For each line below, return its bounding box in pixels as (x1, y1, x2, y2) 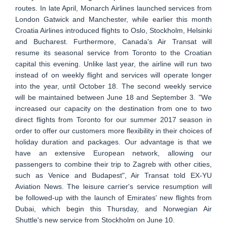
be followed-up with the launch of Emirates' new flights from (15, 193, 212, 202)
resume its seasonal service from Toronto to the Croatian (15, 48, 212, 57)
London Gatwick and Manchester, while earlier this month (15, 15, 212, 23)
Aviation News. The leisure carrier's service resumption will (15, 182, 212, 191)
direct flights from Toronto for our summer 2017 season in (15, 115, 212, 124)
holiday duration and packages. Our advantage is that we (15, 137, 212, 146)
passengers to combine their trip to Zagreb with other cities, (15, 160, 212, 168)
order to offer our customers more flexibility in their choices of (15, 126, 212, 135)
